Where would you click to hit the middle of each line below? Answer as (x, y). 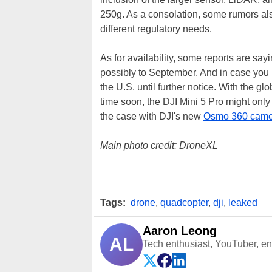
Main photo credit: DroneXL (159, 145)
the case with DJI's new (152, 116)
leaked (243, 202)
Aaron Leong (180, 231)
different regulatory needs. (156, 29)
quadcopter (184, 202)
